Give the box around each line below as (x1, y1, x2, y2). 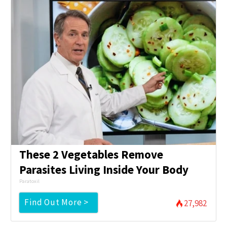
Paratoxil (19, 177, 40, 184)
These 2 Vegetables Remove (19, 146, 164, 162)
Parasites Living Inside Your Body (19, 162, 189, 177)
